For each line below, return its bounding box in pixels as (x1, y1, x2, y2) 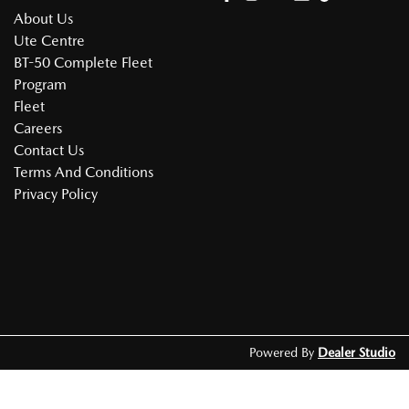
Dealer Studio (318, 345, 395, 360)
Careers (14, 120, 62, 137)
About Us (14, 10, 73, 27)
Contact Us (14, 142, 84, 159)
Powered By (249, 345, 318, 360)
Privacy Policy (14, 185, 98, 203)
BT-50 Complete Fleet (14, 54, 152, 71)
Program (14, 76, 67, 93)
